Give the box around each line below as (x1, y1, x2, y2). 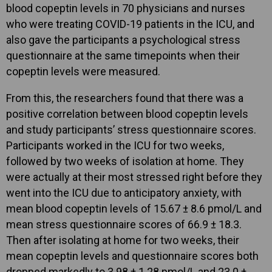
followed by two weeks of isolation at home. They (6, 154, 244, 168)
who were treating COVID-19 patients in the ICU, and (6, 17, 254, 30)
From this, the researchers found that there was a (6, 91, 243, 104)
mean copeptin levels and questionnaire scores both (6, 249, 259, 262)
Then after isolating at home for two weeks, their (6, 233, 239, 246)
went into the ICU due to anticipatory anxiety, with (6, 186, 242, 199)
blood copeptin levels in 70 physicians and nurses (6, 1, 245, 15)
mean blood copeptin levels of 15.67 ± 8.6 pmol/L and (6, 202, 262, 215)
